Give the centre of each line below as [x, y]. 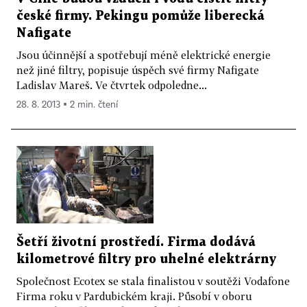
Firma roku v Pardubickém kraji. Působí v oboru [134, 296]
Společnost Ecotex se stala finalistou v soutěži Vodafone [153, 281]
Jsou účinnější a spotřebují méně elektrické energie [144, 54]
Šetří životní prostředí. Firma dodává [136, 242]
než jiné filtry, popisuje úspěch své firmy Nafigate [138, 70]
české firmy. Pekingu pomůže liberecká [140, 16]
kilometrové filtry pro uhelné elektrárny [146, 259]
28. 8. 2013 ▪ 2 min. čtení [67, 105]
